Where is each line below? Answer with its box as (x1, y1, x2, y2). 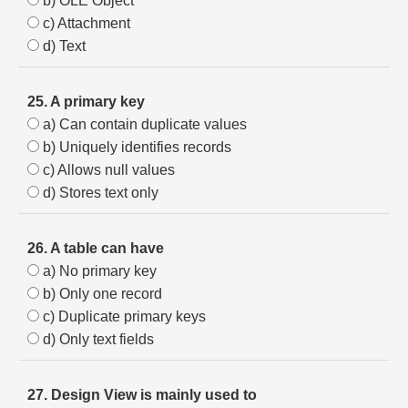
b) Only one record (39, 286, 162, 301)
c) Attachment (39, 15, 130, 31)
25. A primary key (27, 94, 145, 109)
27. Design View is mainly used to (27, 387, 257, 403)
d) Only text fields (39, 331, 154, 347)
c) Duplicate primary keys (39, 309, 206, 324)
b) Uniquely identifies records (39, 139, 231, 155)
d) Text (39, 38, 86, 54)
